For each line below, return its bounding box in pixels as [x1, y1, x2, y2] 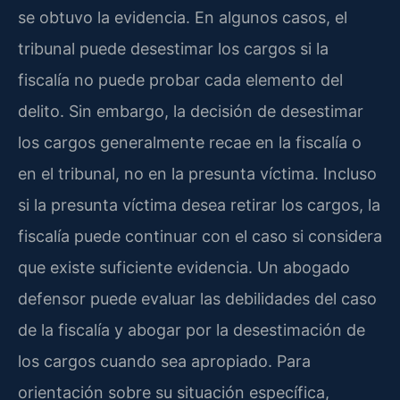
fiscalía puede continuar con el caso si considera [18, 226, 382, 246]
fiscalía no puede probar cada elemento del [18, 70, 343, 89]
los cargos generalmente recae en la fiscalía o [18, 132, 362, 152]
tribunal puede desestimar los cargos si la [18, 38, 329, 58]
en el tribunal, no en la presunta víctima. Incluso [18, 163, 377, 183]
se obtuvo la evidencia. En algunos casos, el [18, 7, 347, 27]
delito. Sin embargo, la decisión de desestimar [18, 101, 363, 121]
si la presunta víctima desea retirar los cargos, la [18, 195, 380, 214]
